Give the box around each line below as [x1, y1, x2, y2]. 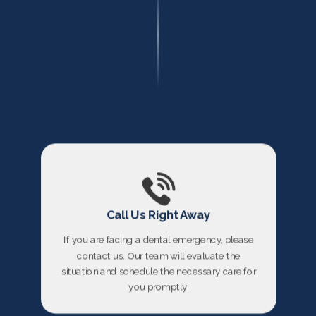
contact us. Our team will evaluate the [77, 250, 241, 261]
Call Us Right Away [107, 207, 211, 221]
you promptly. [128, 281, 189, 293]
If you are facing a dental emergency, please [63, 233, 254, 245]
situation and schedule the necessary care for [61, 265, 256, 277]
